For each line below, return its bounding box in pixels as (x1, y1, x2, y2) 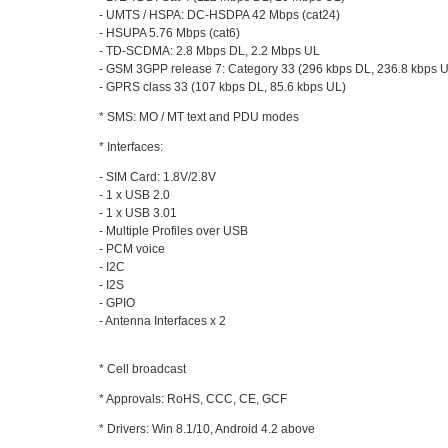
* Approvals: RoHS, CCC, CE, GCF (99, 391, 288, 406)
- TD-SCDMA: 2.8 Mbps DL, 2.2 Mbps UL (99, 43, 321, 58)
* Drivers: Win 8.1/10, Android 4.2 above (99, 421, 316, 436)
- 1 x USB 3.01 (99, 205, 178, 220)
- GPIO (99, 295, 136, 310)
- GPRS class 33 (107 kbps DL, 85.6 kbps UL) (99, 79, 347, 94)
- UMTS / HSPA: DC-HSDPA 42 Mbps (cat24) (99, 7, 341, 22)
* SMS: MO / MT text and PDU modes (99, 109, 300, 124)
